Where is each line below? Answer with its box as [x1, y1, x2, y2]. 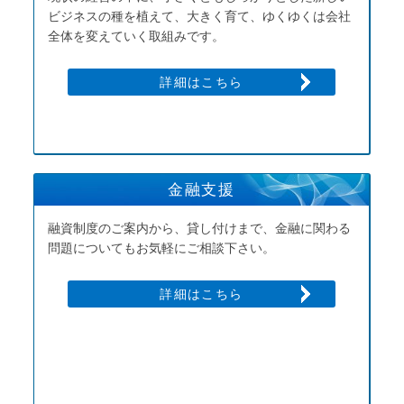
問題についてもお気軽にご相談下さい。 [47, 241, 275, 256]
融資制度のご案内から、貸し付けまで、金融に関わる [47, 221, 351, 236]
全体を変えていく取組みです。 [47, 29, 225, 44]
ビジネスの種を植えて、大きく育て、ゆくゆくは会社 [47, 9, 351, 24]
